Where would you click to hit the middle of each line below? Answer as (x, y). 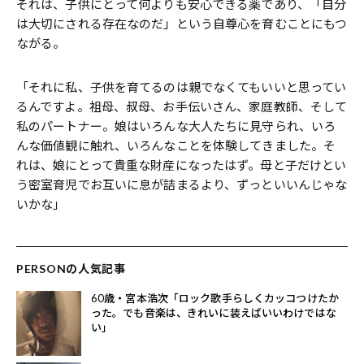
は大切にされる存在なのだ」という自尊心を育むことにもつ (182, 24)
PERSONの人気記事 (71, 269)
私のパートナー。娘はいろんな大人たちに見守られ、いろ (176, 126)
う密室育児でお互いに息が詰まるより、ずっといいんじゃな (182, 185)
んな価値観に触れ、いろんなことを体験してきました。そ (176, 146)
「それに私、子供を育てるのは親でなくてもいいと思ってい (182, 87)
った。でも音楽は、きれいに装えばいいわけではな (214, 313)
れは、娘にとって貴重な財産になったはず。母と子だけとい (182, 165)
